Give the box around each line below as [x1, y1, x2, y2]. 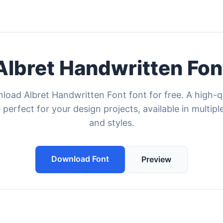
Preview [141, 154, 171, 164]
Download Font [51, 154, 109, 164]
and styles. [89, 117, 134, 128]
